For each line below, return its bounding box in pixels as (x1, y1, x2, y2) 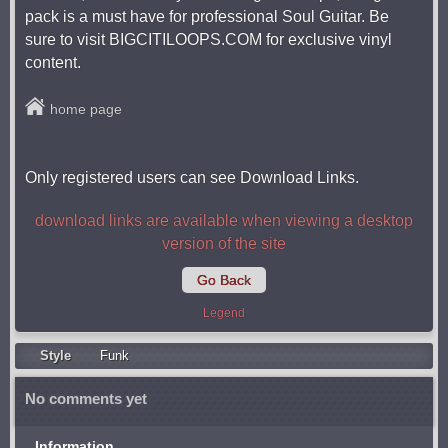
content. (25, 54, 81, 71)
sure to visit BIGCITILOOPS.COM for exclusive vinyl (25, 31, 392, 48)
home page (50, 101, 122, 117)
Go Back (197, 272, 251, 288)
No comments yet (25, 390, 147, 407)
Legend (203, 306, 245, 320)
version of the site (162, 235, 286, 252)
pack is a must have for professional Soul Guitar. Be (25, 8, 389, 25)
